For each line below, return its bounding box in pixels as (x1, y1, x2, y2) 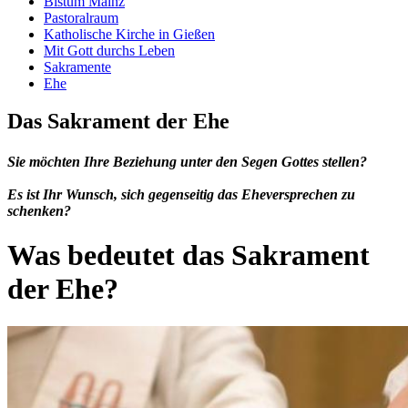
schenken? (7, 202, 71, 219)
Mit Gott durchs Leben (44, 42, 175, 58)
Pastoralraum (44, 9, 118, 25)
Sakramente (44, 58, 111, 75)
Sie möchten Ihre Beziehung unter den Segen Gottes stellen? (7, 153, 367, 169)
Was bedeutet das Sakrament (7, 239, 370, 272)
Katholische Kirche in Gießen (44, 25, 215, 42)
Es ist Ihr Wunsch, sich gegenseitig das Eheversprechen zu (7, 186, 355, 202)
